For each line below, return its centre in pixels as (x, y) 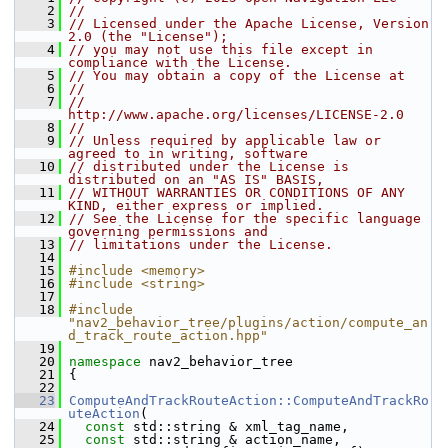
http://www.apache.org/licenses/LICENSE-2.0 (236, 114)
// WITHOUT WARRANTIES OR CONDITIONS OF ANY (237, 192)
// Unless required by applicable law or (225, 140)
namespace (109, 361)
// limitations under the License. (201, 244)
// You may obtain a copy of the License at (237, 75)
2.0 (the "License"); (148, 36)
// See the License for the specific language (245, 218)
